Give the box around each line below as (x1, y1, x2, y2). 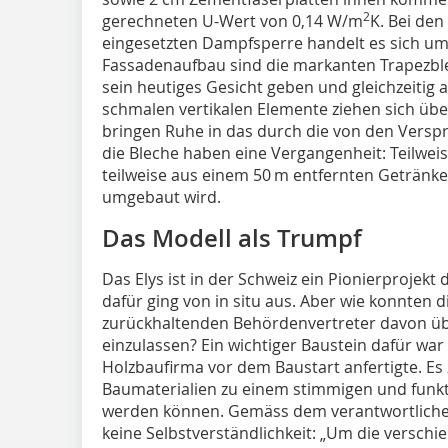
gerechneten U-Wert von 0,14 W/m (102, 10, 363, 32)
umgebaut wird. (102, 186, 229, 208)
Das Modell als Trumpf (102, 222, 362, 254)
